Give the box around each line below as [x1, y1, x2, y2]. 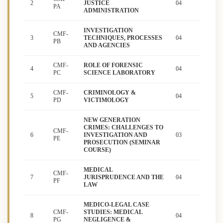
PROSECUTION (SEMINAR [84, 139, 160, 146]
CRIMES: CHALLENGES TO [84, 124, 163, 131]
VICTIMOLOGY [84, 97, 129, 104]
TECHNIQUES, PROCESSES [84, 34, 162, 42]
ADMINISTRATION [84, 7, 139, 14]
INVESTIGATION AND [84, 131, 147, 139]
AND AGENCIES [84, 42, 130, 49]
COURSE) [84, 146, 111, 154]
